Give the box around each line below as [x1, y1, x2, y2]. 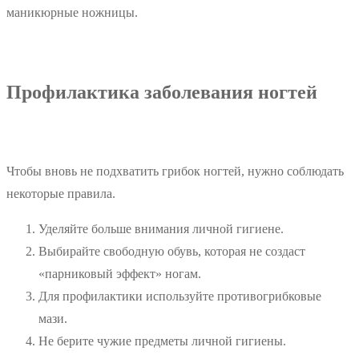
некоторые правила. [6, 187, 115, 201]
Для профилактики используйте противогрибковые [38, 289, 321, 304]
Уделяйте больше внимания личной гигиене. [38, 222, 284, 236]
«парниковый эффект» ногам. [38, 267, 201, 281]
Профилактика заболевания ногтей [6, 82, 317, 103]
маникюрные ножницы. [6, 6, 138, 20]
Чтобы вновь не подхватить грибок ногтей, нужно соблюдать [6, 164, 344, 179]
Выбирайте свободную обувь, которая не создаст [38, 244, 305, 259]
